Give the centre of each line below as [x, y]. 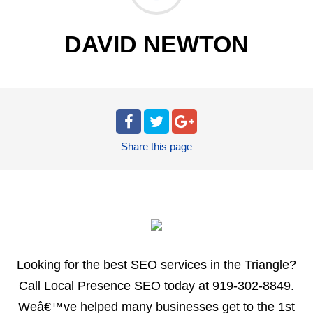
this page [172, 147]
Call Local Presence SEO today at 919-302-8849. [156, 286]
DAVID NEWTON [156, 44]
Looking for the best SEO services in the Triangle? [156, 265]
